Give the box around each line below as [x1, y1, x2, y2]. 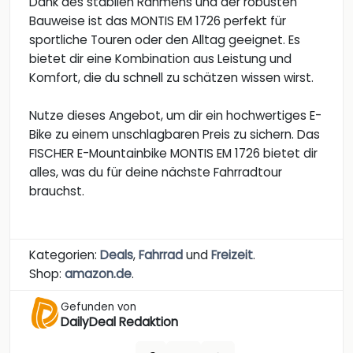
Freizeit [211, 247, 253, 264]
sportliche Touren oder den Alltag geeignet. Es [29, 32, 300, 49]
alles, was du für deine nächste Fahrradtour [29, 164, 282, 181]
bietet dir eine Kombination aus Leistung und [29, 50, 292, 68]
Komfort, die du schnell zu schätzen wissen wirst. [29, 69, 314, 87]
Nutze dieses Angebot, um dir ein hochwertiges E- [29, 107, 321, 124]
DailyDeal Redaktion [61, 314, 178, 331]
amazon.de [65, 266, 132, 283]
